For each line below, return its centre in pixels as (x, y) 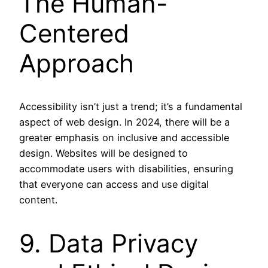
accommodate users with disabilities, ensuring (126, 169)
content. (38, 200)
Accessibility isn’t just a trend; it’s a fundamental (131, 107)
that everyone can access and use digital (114, 185)
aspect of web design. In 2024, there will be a (124, 122)
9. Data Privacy (109, 243)
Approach (77, 63)
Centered (74, 33)
